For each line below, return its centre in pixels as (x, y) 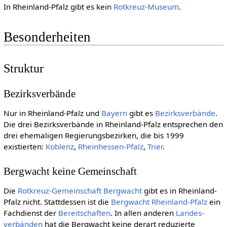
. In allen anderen (143, 213)
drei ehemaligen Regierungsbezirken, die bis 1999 (93, 136)
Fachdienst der (31, 213)
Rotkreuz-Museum (146, 6)
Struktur (23, 68)
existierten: (24, 147)
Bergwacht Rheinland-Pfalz (159, 202)
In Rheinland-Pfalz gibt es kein (58, 6)
